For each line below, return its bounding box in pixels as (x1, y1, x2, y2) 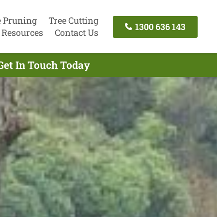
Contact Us (54, 27, 98, 38)
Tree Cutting (48, 15, 98, 26)
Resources (1, 27, 43, 38)
